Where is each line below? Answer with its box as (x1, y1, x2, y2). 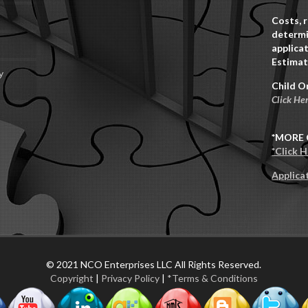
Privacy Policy (100, 272, 159, 284)
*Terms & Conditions (166, 272, 258, 284)
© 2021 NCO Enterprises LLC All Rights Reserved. (46, 258, 262, 270)
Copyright (49, 272, 93, 284)
